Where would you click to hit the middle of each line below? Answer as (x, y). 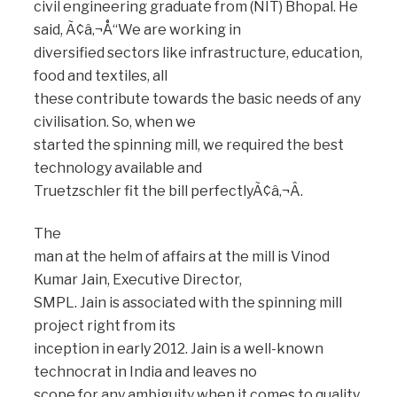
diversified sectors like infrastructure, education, (198, 52)
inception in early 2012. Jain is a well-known (179, 348)
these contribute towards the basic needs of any (197, 98)
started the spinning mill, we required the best (189, 144)
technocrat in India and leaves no (145, 371)
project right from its (105, 325)
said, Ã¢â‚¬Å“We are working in (137, 29)
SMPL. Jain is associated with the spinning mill (188, 302)
